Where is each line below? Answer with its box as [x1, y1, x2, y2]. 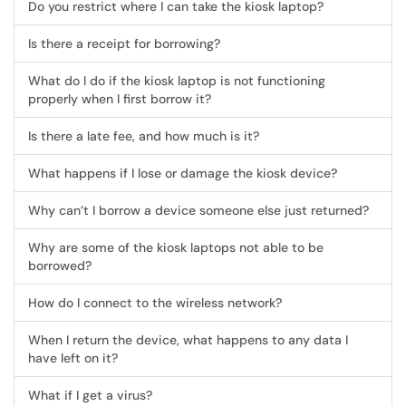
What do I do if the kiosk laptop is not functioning [28, 72, 325, 89]
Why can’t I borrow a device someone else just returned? [28, 202, 369, 218]
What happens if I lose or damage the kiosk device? [28, 165, 337, 181]
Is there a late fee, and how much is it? [28, 128, 259, 144]
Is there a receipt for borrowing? [28, 35, 220, 52]
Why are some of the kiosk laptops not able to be [28, 239, 324, 256]
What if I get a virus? [28, 387, 152, 403]
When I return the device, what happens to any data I [28, 332, 348, 348]
